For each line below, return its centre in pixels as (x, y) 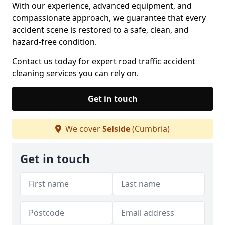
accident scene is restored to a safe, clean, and (100, 30)
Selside (116, 129)
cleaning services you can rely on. (75, 73)
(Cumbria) (150, 129)
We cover (83, 129)
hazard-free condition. (54, 42)
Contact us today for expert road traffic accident (104, 61)
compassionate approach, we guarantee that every (109, 18)
